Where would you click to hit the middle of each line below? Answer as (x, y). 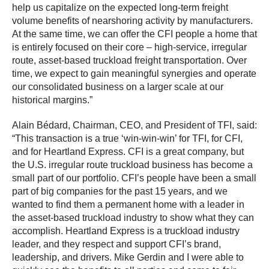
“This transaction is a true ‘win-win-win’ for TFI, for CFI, (127, 139)
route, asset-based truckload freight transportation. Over (129, 61)
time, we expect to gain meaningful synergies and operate (134, 74)
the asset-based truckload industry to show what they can (133, 218)
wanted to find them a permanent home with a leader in (128, 205)
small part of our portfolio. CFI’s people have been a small (134, 178)
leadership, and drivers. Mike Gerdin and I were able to (128, 258)
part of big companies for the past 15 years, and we (120, 192)
